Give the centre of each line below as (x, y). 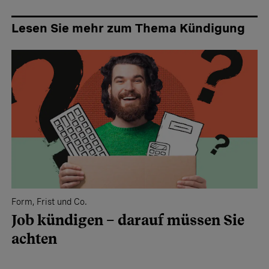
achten (34, 238)
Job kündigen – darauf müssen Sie (128, 220)
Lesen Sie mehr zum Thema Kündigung (128, 29)
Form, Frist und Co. (49, 201)
